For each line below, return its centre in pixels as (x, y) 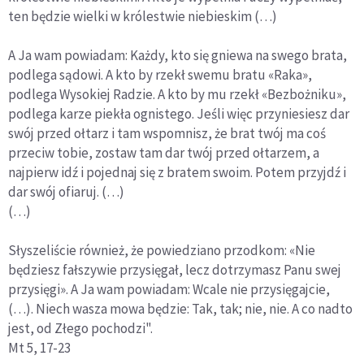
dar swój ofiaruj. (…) (66, 191)
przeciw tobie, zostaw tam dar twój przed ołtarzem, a (164, 152)
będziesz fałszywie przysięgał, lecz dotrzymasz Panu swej (175, 269)
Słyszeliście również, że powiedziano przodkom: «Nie (162, 250)
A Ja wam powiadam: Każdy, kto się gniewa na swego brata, (178, 55)
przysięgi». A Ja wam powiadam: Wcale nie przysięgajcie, (169, 289)
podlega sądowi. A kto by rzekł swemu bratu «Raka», (160, 74)
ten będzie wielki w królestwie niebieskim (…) (143, 16)
